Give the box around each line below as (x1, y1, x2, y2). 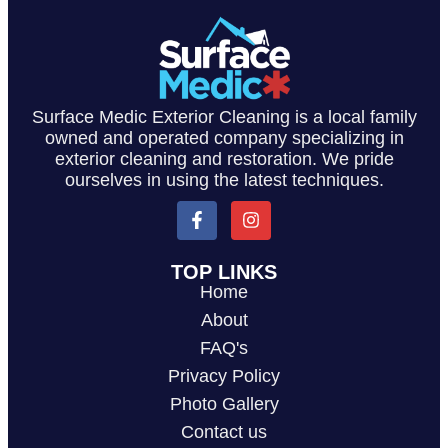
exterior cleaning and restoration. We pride (54, 148, 394, 169)
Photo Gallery (169, 393, 279, 414)
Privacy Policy (168, 365, 280, 386)
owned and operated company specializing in (44, 127, 404, 148)
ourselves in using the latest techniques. (64, 169, 384, 190)
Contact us (181, 421, 267, 442)
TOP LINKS (171, 260, 277, 283)
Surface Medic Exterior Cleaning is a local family (31, 106, 417, 127)
